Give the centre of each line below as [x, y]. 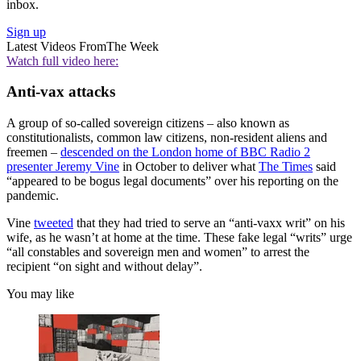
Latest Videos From [56, 46]
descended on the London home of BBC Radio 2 [185, 152]
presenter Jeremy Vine [63, 167]
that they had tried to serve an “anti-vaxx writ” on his [209, 223]
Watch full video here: [62, 60]
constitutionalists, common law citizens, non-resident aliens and [167, 138]
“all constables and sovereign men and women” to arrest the [158, 252]
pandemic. [33, 196]
